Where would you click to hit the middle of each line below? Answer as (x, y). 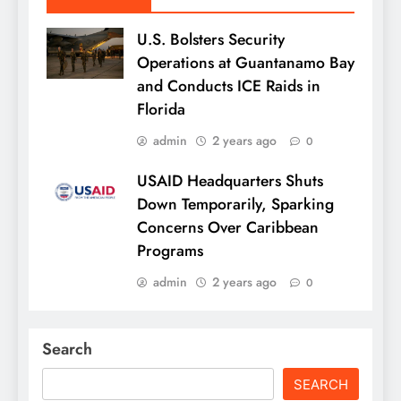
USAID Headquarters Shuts (230, 181)
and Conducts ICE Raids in (229, 86)
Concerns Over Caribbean (228, 228)
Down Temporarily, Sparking (235, 205)
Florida (161, 110)
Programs (170, 251)
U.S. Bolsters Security (211, 40)
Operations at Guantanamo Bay (246, 63)
